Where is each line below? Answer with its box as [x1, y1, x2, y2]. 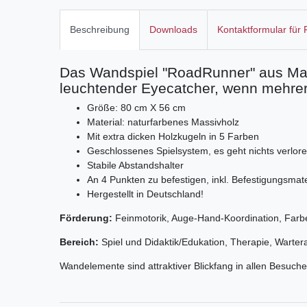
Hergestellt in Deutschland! [87, 188, 204, 200]
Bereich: [60, 236, 99, 248]
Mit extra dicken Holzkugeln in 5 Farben [87, 131, 259, 143]
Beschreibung [70, 24, 130, 36]
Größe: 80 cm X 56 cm [87, 102, 186, 114]
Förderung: [60, 212, 112, 224]
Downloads [149, 24, 197, 36]
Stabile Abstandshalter [87, 160, 184, 171]
